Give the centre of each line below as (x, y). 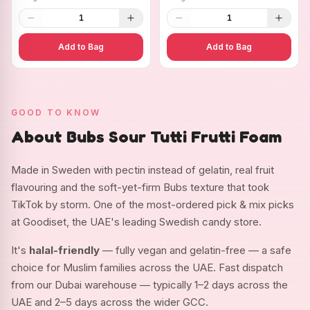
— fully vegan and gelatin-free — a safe (195, 250)
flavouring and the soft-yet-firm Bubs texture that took (140, 187)
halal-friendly (64, 250)
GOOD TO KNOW (56, 112)
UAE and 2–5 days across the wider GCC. (110, 302)
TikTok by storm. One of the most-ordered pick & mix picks (153, 204)
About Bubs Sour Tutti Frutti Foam (146, 136)
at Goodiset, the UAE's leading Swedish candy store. (136, 221)
